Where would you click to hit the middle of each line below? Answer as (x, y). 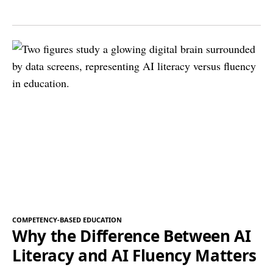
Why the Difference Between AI (132, 236)
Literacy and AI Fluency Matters (135, 256)
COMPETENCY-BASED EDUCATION (67, 220)
